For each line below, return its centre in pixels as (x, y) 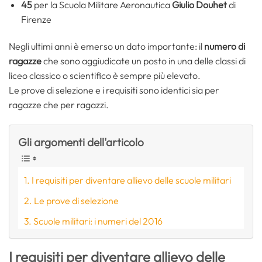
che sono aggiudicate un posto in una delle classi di (144, 61)
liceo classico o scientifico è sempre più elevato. (105, 75)
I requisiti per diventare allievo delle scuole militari (132, 180)
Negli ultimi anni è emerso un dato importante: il (106, 46)
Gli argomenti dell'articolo (81, 142)
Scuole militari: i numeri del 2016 (98, 221)
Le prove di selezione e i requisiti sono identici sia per (114, 90)
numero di (225, 46)
